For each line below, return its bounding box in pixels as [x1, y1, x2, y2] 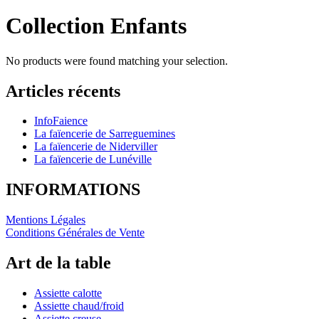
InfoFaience [34, 115, 88, 127]
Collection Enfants [6, 13, 187, 39]
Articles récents [6, 81, 120, 100]
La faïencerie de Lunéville [34, 153, 152, 166]
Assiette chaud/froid [34, 300, 124, 313]
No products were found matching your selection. [6, 54, 228, 67]
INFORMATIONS [6, 180, 140, 199]
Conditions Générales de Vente [6, 226, 145, 239]
